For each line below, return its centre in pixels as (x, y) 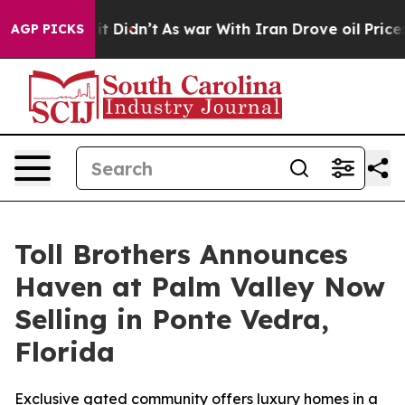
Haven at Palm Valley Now (200, 287)
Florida (65, 352)
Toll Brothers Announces (181, 254)
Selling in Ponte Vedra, (172, 319)
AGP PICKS (47, 29)
